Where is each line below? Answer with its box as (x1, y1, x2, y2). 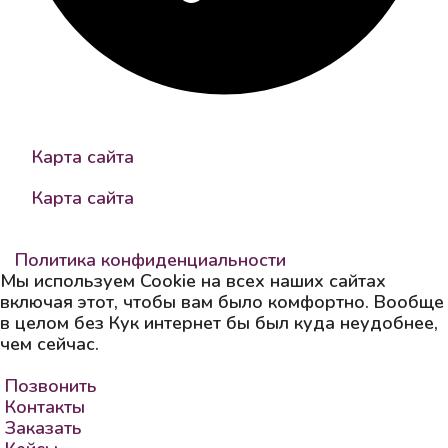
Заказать (5, 415, 82, 440)
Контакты (5, 394, 85, 419)
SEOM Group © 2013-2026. (15, 226, 247, 251)
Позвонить (5, 373, 97, 398)
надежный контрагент (15, 103, 204, 128)
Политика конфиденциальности (15, 247, 286, 272)
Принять (14, 352, 86, 377)
